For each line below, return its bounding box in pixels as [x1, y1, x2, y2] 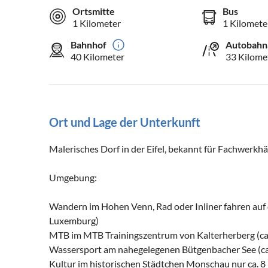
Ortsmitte [72, 5, 115, 17]
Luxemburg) [49, 215, 99, 227]
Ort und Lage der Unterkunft [49, 115, 200, 130]
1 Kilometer [72, 17, 121, 29]
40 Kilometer [71, 51, 124, 63]
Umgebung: [49, 172, 97, 184]
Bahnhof [71, 39, 106, 51]
